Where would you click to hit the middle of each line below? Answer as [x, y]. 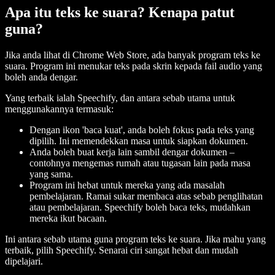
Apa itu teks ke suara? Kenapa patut [120, 13]
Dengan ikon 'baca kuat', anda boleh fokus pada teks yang [142, 130]
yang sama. [51, 174]
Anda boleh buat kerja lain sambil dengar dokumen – [132, 152]
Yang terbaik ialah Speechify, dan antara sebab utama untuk [120, 98]
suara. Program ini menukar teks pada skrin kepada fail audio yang [134, 66]
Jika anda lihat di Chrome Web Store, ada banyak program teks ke [133, 55]
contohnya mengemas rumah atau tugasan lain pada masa [140, 163]
